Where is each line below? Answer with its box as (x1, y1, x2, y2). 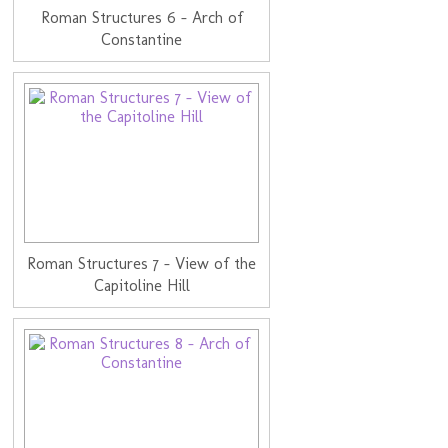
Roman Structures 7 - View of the (27, 253, 257, 273)
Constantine (101, 29, 183, 49)
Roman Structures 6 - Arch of (40, 7, 243, 27)
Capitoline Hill (93, 275, 190, 295)
